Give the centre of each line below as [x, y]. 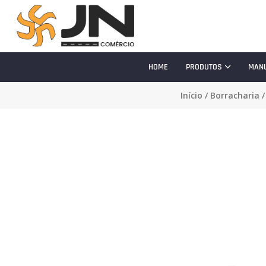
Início [191, 96]
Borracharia [235, 96]
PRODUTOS [204, 67]
